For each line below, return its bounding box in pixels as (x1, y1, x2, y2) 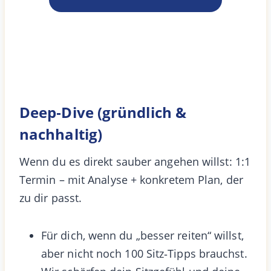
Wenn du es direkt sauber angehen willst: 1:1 (19, 154, 250, 169)
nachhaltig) (19, 123, 102, 144)
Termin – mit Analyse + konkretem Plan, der (19, 172, 243, 187)
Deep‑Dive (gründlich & (19, 102, 186, 122)
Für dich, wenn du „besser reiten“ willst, (41, 227, 244, 243)
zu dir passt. (19, 190, 82, 205)
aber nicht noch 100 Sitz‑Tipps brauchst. (41, 246, 247, 261)
